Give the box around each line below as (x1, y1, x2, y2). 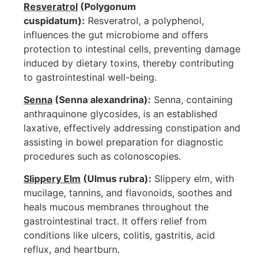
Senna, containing (151, 94, 233, 106)
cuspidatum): (24, 14, 85, 27)
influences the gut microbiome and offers (24, 28, 208, 41)
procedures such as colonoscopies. (24, 150, 181, 163)
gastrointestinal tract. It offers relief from (24, 215, 207, 227)
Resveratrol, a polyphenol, (85, 14, 204, 27)
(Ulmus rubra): (81, 173, 151, 185)
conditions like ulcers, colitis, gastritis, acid (24, 229, 215, 242)
